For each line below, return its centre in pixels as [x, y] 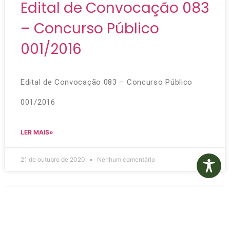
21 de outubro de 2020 [54, 159]
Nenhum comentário [125, 159]
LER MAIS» [37, 132]
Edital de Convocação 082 [115, 209]
